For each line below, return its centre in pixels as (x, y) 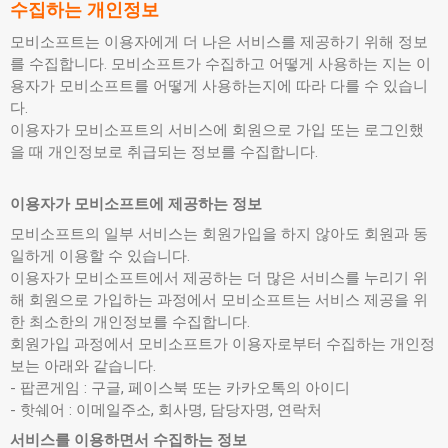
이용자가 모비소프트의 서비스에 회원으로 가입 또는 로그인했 (217, 130)
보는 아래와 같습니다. (83, 366)
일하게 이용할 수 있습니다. (100, 256)
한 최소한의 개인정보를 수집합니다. (130, 322)
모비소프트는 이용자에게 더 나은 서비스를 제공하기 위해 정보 (219, 42)
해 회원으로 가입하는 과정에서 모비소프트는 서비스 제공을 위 (219, 300)
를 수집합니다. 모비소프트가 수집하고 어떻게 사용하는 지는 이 (220, 64)
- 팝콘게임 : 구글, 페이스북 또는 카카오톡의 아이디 (180, 388)
